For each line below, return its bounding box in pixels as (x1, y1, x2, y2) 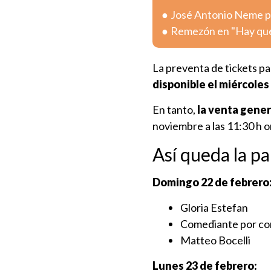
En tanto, (152, 103, 197, 116)
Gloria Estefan (180, 201, 248, 214)
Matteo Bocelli (180, 233, 250, 247)
